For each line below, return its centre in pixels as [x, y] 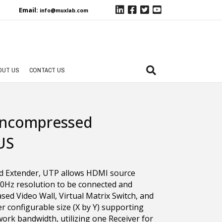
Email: [29, 10]
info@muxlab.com [64, 10]
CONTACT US [47, 70]
